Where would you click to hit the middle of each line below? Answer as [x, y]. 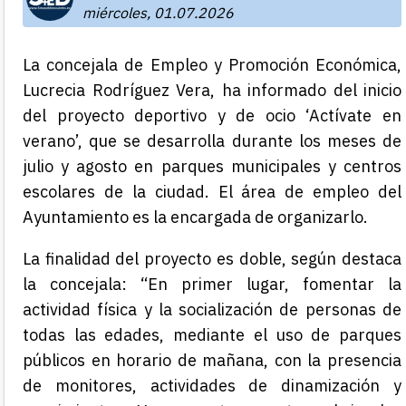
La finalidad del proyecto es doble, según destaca [212, 259]
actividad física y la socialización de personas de [212, 310]
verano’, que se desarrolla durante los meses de [212, 141]
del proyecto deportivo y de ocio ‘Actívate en [212, 116]
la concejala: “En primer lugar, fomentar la [212, 285]
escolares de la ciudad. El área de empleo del [212, 192]
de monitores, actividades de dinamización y [212, 386]
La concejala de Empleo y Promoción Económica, [212, 65]
